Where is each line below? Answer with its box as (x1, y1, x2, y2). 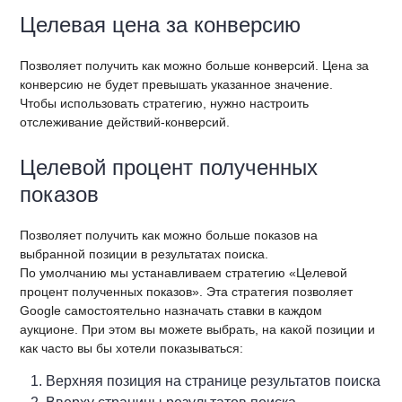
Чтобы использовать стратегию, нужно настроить (20, 95, 310, 110)
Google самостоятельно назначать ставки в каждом (20, 302, 323, 318)
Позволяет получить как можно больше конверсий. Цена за (20, 57, 370, 73)
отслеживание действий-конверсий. (20, 114, 231, 129)
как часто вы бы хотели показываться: (20, 340, 244, 355)
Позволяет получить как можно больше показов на (20, 227, 319, 242)
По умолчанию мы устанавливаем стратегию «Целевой (20, 265, 348, 280)
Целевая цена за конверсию (20, 12, 301, 37)
